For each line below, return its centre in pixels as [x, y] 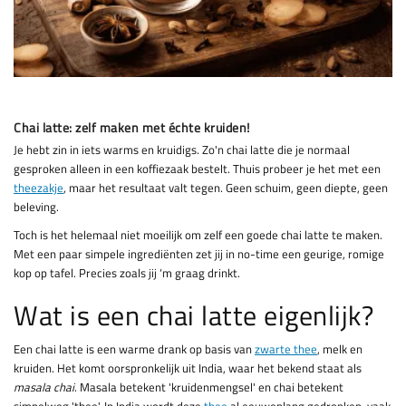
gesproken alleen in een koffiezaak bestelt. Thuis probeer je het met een [197, 169]
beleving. [36, 207]
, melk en [340, 349]
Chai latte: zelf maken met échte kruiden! [132, 128]
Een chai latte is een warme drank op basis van [134, 349]
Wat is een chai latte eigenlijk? [193, 316]
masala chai [44, 387]
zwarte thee [286, 349]
